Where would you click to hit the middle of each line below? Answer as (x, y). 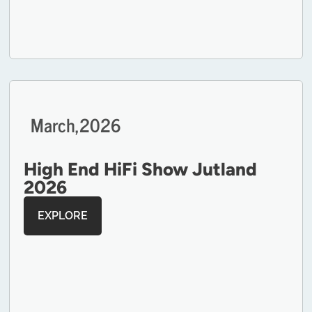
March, (55, 124)
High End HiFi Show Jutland (141, 169)
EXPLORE (63, 215)
